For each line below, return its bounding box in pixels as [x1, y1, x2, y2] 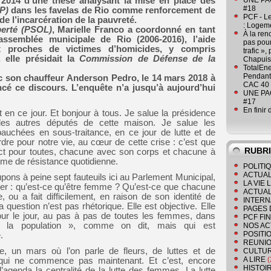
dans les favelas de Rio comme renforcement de [8, 5, 215, 15]
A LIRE [243, 255, 266, 264]
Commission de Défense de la [79, 53, 215, 64]
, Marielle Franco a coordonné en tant [51, 24, 215, 34]
